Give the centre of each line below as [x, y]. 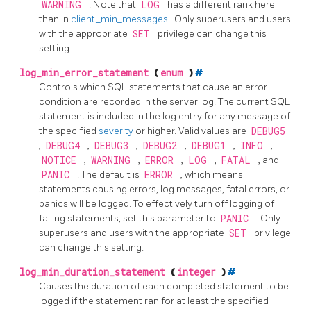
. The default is [109, 175]
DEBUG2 [162, 146]
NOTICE [61, 161]
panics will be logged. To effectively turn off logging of [157, 204]
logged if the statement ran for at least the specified [154, 301]
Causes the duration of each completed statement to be [164, 287]
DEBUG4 [65, 146]
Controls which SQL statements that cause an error [153, 87]
